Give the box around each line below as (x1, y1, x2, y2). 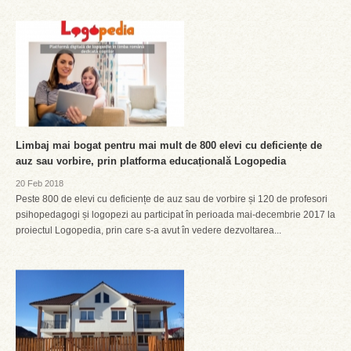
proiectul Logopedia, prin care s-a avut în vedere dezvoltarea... (16, 225, 281, 236)
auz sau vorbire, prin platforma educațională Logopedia (16, 155, 286, 167)
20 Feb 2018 (16, 179, 63, 188)
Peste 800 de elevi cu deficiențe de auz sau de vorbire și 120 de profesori (16, 194, 327, 204)
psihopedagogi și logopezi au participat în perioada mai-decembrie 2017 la (16, 209, 335, 220)
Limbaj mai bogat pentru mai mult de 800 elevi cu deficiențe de (16, 139, 322, 151)
